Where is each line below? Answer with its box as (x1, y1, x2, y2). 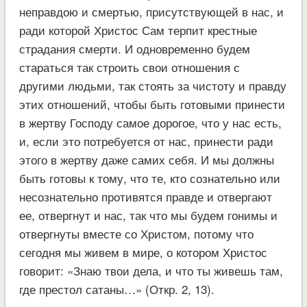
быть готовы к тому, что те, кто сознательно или (19, 169, 280, 186)
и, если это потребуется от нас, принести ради (19, 132, 273, 149)
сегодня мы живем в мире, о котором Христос (19, 243, 267, 260)
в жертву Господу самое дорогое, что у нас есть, (19, 113, 282, 131)
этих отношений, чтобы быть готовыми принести (19, 95, 285, 112)
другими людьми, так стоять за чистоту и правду (19, 76, 286, 94)
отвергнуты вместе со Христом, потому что (19, 224, 254, 242)
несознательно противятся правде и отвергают (19, 187, 272, 205)
